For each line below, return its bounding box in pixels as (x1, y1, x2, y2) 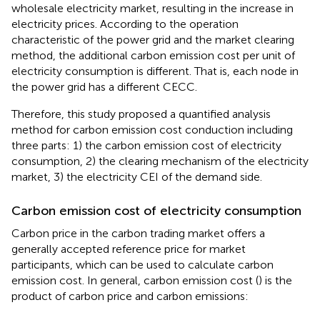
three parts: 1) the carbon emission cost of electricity (11, 138, 281, 152)
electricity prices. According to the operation (11, 16, 239, 31)
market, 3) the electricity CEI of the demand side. (11, 169, 262, 184)
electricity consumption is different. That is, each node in (11, 64, 299, 78)
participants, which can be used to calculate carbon (11, 257, 274, 271)
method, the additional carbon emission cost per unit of (11, 48, 295, 62)
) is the (259, 273, 292, 287)
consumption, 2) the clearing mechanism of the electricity (11, 154, 309, 168)
